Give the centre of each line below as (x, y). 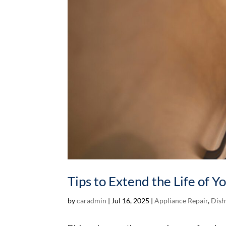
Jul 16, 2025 (131, 200)
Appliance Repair (181, 200)
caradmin (92, 200)
